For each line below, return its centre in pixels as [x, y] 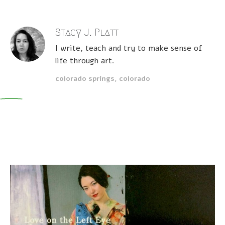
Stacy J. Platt [87, 32]
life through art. [85, 61]
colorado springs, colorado [103, 78]
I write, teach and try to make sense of [129, 48]
